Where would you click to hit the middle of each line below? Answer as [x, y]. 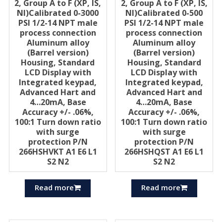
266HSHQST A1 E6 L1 [164, 151]
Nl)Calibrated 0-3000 [58, 13]
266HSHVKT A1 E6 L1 [58, 151]
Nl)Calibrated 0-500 [164, 13]
